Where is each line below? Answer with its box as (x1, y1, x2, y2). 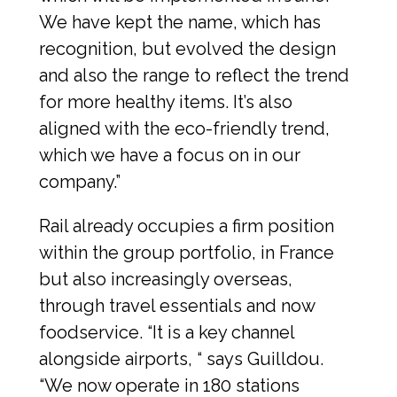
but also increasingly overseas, (39, 269, 292, 291)
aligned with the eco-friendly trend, (39, 118, 330, 140)
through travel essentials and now (39, 295, 315, 317)
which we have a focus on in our (39, 144, 300, 167)
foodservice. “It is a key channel (39, 322, 294, 344)
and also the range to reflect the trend (39, 65, 349, 87)
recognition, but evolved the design (39, 38, 336, 60)
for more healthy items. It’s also (39, 91, 292, 113)
